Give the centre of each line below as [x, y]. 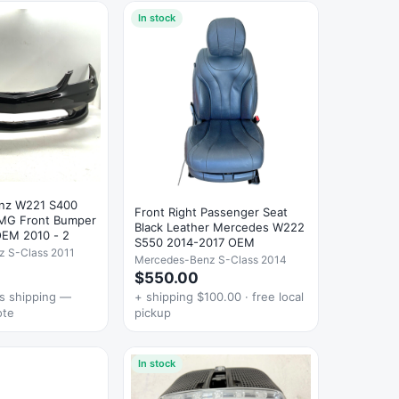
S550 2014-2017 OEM [195, 243]
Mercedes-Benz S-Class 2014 [211, 260]
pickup [153, 313]
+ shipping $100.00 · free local [219, 297]
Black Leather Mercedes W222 [220, 228]
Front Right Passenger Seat [211, 212]
